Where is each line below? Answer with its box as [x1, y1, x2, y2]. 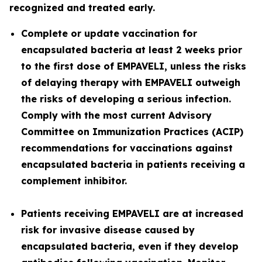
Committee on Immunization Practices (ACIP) [21, 126, 243, 137]
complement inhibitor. [21, 175, 127, 187]
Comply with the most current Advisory [21, 109, 212, 121]
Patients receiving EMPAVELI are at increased [21, 208, 243, 219]
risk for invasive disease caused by [21, 224, 195, 236]
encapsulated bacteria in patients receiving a [21, 158, 245, 170]
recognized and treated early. [9, 2, 155, 13]
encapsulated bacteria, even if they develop [21, 240, 239, 252]
